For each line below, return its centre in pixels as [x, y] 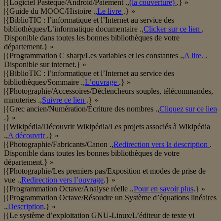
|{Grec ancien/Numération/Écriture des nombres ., [82, 109]
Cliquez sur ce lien [188, 109]
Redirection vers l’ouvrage [62, 180]
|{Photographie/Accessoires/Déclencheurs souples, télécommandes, [109, 91]
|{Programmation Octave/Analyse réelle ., [69, 189]
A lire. [195, 56]
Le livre [110, 11]
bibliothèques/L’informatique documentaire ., [74, 29]
